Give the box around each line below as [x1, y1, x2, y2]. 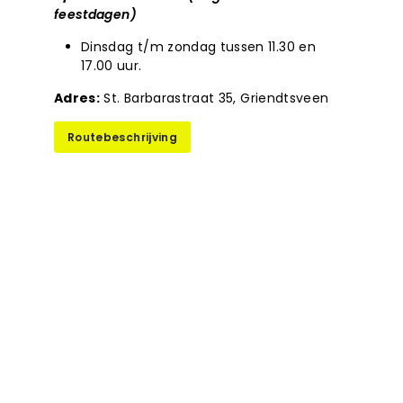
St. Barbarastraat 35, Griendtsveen [100, 89, 329, 107]
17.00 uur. [81, 57, 142, 75]
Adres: [54, 89, 101, 107]
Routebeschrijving [67, 130, 177, 145]
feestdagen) [54, 5, 137, 23]
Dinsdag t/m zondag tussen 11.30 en [81, 38, 316, 56]
